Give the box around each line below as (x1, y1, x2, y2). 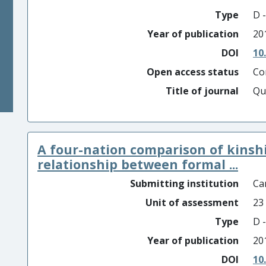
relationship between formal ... (37, 156, 238, 173)
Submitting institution (130, 177, 239, 190)
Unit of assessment (145, 196, 239, 209)
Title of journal (166, 84, 239, 97)
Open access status (147, 65, 239, 78)
